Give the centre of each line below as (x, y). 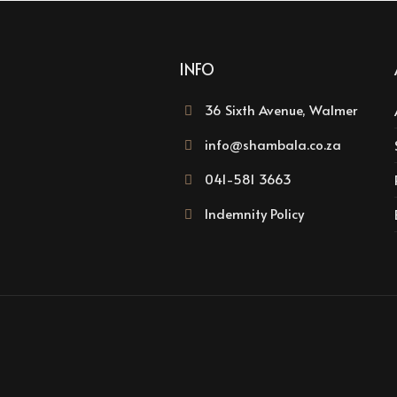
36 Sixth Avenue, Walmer (279, 109)
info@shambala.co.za (273, 144)
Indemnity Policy (254, 213)
